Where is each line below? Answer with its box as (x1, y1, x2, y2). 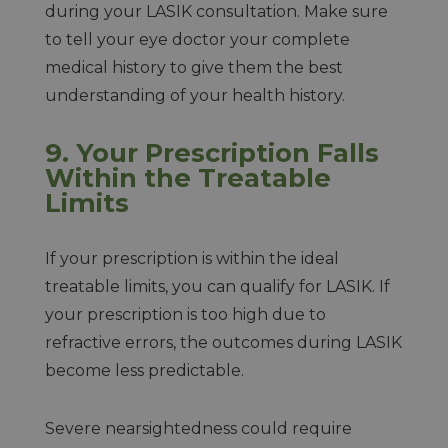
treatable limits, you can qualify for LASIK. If (44, 277, 390, 296)
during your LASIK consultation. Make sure (44, 2, 388, 21)
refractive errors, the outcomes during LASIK (44, 333, 402, 352)
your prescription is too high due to (44, 305, 326, 324)
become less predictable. (44, 361, 248, 380)
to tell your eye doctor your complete (44, 30, 350, 49)
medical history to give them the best (44, 58, 343, 77)
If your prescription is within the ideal (44, 249, 339, 268)
